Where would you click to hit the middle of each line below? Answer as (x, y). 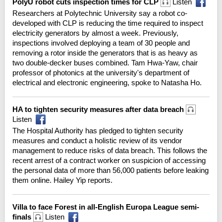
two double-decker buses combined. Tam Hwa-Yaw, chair (105, 62)
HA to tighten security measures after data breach (99, 109)
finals (23, 217)
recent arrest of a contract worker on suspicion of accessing (109, 160)
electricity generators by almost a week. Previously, (95, 33)
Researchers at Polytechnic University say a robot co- (100, 13)
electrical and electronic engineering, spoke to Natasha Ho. (107, 82)
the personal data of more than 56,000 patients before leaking (111, 170)
